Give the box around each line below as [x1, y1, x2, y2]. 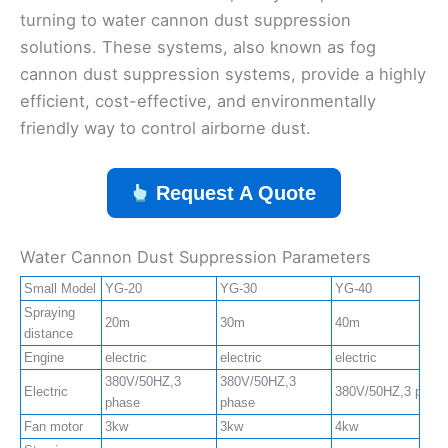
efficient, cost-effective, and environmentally [20, 90, 376, 111]
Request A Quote [156, 182, 316, 205]
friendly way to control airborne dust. [20, 117, 311, 138]
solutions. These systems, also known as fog [20, 36, 376, 57]
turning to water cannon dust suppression [20, 9, 351, 30]
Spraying [24, 305, 75, 321]
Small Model [24, 281, 96, 297]
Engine [24, 350, 64, 366]
